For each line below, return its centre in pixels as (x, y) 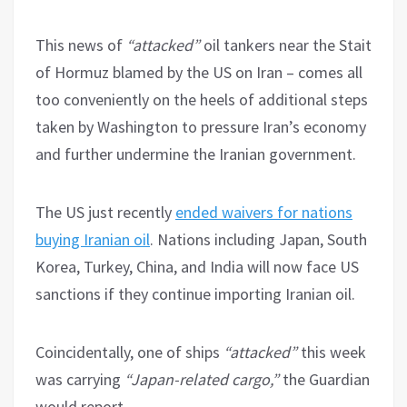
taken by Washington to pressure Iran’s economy (201, 126)
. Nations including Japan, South (258, 239)
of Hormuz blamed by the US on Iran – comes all (199, 72)
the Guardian (324, 379)
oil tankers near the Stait (286, 45)
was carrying (80, 379)
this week (332, 352)
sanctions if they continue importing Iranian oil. (195, 293)
